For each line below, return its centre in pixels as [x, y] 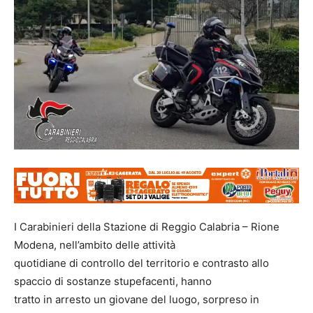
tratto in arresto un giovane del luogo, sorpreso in [137, 299]
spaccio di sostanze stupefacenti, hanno [113, 281]
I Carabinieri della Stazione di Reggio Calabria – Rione [147, 226]
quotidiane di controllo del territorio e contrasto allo [141, 263]
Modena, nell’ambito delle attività [95, 245]
